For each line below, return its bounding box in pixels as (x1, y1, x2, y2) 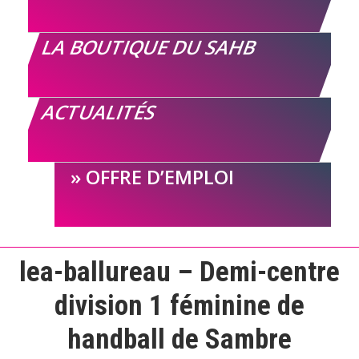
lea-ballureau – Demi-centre (19, 255, 340, 288)
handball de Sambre (67, 322, 292, 356)
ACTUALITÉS (38, 98, 161, 125)
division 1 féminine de (54, 288, 305, 322)
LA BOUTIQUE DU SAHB (38, 33, 261, 60)
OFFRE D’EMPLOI (86, 163, 234, 190)
